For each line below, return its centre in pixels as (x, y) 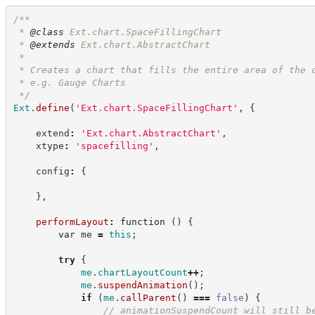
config (41, 171)
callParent (148, 297)
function (142, 221)
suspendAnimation (142, 285)
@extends (52, 44)
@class (47, 32)
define (52, 108)
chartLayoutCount (142, 272)
